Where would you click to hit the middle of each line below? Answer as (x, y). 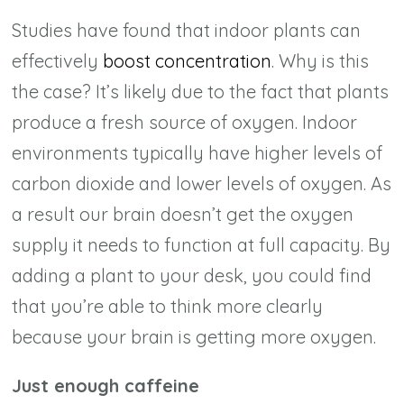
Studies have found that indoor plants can (187, 30)
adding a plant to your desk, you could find (192, 275)
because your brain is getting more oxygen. (197, 336)
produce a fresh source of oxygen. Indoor (185, 122)
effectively (58, 60)
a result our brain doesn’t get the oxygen (183, 214)
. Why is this (321, 60)
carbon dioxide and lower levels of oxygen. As (202, 183)
